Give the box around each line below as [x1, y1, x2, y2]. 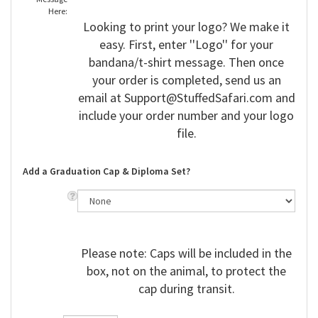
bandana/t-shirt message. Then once [89, 55, 284, 72]
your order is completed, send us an [92, 72, 281, 89]
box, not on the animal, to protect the [87, 263, 286, 280]
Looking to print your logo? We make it [83, 19, 290, 36]
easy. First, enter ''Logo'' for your [99, 37, 273, 54]
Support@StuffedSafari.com [124, 90, 273, 107]
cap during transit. [138, 281, 235, 298]
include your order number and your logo [79, 108, 294, 125]
